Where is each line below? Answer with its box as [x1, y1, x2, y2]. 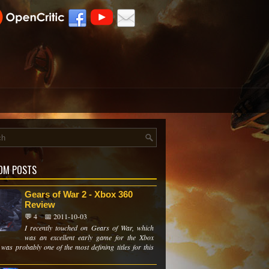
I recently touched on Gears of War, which [25, 223, 154, 232]
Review [25, 199, 55, 210]
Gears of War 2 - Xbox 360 [25, 189, 133, 199]
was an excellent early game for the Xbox [25, 232, 154, 242]
